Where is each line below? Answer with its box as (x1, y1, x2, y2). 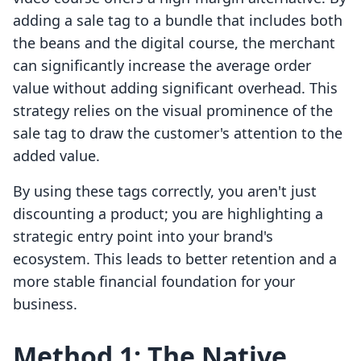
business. (13, 294, 77, 314)
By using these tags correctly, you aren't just (13, 181, 317, 201)
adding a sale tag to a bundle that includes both (13, 10, 342, 31)
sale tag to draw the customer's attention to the (13, 123, 342, 143)
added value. (13, 146, 100, 166)
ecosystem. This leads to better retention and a (13, 249, 337, 269)
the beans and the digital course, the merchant (13, 33, 335, 53)
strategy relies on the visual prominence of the (13, 101, 333, 121)
